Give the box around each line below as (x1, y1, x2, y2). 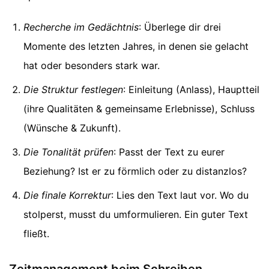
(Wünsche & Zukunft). (23, 122, 121, 134)
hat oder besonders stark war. (23, 59, 160, 72)
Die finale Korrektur (23, 189, 111, 202)
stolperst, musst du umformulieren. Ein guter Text (23, 208, 248, 221)
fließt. (23, 228, 49, 240)
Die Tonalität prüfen (23, 146, 113, 159)
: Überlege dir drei (139, 21, 221, 34)
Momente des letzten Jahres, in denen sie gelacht (23, 40, 249, 53)
